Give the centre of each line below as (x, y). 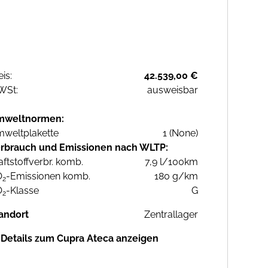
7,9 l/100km (171, 162)
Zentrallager (171, 215)
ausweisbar (173, 90)
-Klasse (22, 191)
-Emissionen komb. (48, 176)
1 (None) (180, 133)
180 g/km (176, 176)
